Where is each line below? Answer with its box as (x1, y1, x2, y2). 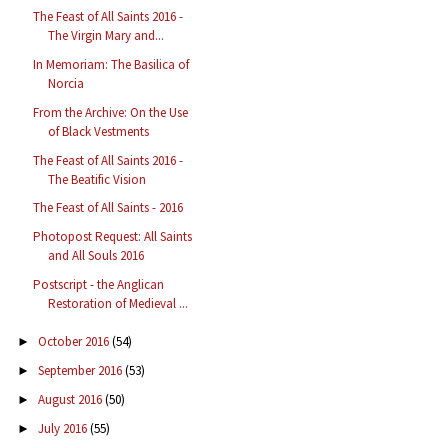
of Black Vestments (48, 122, 150, 140)
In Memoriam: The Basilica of (33, 56, 190, 74)
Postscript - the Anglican (33, 275, 165, 293)
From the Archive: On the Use (33, 103, 189, 121)
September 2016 (37, 362, 125, 380)
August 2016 (37, 390, 105, 408)
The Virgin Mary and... (48, 27, 165, 45)
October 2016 (37, 333, 112, 351)
